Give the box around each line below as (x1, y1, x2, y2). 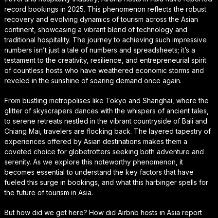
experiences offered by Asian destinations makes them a (4, 137, 187, 145)
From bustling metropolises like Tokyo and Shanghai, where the (4, 96, 209, 105)
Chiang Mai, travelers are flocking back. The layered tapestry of (4, 127, 211, 135)
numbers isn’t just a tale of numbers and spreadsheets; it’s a (4, 45, 195, 54)
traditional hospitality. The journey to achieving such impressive (4, 35, 207, 44)
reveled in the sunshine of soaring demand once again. (4, 76, 182, 85)
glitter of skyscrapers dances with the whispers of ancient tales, (4, 106, 209, 115)
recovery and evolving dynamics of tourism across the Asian (4, 15, 198, 23)
